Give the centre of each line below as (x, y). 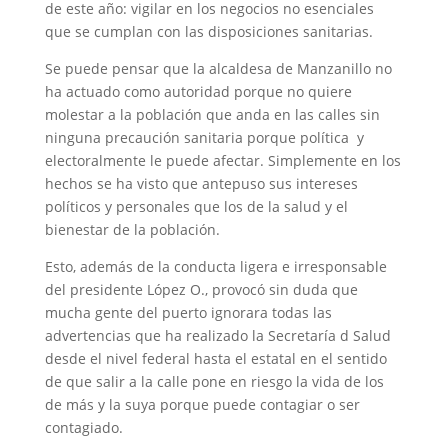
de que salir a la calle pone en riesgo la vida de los (214, 381)
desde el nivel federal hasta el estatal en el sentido (215, 358)
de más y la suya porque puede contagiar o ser (202, 404)
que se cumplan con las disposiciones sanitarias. (208, 31)
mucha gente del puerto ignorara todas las (188, 312)
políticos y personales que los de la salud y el (196, 206)
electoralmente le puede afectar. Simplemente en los (222, 160)
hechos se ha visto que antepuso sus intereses (201, 183)
